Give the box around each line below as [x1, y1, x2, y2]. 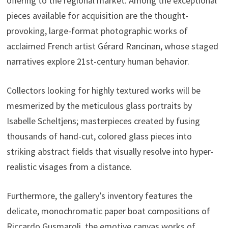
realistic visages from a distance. [6, 161, 134, 173]
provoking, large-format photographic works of [6, 25, 188, 37]
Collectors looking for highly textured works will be [6, 84, 201, 97]
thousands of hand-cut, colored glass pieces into [6, 130, 192, 142]
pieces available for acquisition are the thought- [6, 10, 188, 22]
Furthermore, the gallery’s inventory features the [6, 190, 192, 202]
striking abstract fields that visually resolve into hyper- [6, 146, 214, 158]
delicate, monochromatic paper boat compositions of [6, 205, 210, 217]
